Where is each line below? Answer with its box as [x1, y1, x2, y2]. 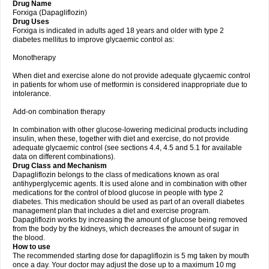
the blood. [13, 234, 45, 242]
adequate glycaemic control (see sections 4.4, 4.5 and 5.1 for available [13, 144, 242, 152]
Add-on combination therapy [13, 107, 105, 116]
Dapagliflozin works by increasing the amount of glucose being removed [13, 216, 247, 224]
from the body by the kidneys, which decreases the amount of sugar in [13, 225, 239, 233]
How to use [13, 243, 52, 251]
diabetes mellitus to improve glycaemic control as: [13, 35, 174, 44]
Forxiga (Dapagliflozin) [13, 8, 87, 17]
